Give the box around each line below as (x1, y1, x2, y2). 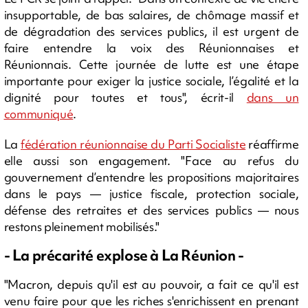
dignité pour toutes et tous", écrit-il (3, 89, 247, 105)
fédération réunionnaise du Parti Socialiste (21, 136, 246, 152)
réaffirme (245, 136, 299, 152)
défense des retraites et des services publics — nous (3, 202, 299, 218)
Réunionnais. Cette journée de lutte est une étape (3, 56, 299, 72)
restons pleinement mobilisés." (3, 219, 159, 234)
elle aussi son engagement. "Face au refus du (3, 153, 299, 168)
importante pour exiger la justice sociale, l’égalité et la (3, 73, 299, 89)
